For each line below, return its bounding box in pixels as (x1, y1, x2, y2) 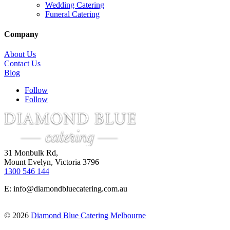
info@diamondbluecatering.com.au (13, 184, 127, 194)
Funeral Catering (45, 9, 100, 18)
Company (4, 30, 39, 39)
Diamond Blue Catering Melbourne (31, 211, 146, 220)
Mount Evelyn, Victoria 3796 (4, 158, 99, 167)
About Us (4, 50, 36, 59)
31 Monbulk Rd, (4, 148, 58, 158)
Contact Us (4, 59, 41, 68)
